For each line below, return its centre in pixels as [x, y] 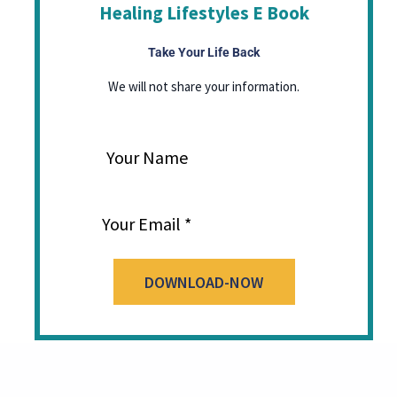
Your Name [147, 157]
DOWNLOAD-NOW [204, 282]
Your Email [141, 224]
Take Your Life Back [204, 52]
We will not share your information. [204, 86]
